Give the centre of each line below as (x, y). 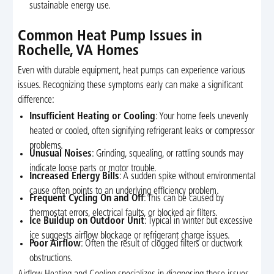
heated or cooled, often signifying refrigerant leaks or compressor (142, 132)
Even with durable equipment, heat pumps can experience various (131, 71)
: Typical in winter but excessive (199, 222)
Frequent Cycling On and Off (87, 199)
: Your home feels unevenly (202, 117)
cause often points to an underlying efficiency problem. (124, 191)
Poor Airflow (55, 244)
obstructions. (51, 258)
